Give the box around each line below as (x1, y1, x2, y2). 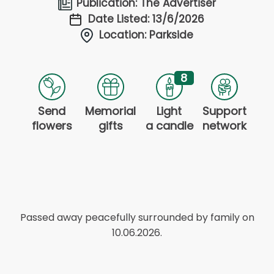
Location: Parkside (99, 27, 193, 42)
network (202, 117, 247, 133)
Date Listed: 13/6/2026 (88, 11, 204, 26)
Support (202, 103, 247, 119)
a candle (145, 117, 193, 133)
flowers (31, 117, 72, 133)
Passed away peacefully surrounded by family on (20, 210, 254, 224)
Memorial (85, 103, 136, 119)
